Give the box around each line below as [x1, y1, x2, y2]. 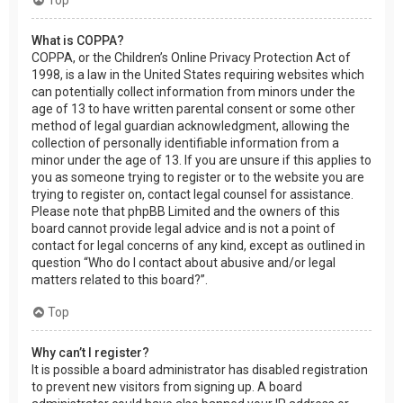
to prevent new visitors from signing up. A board [31, 379, 302, 394]
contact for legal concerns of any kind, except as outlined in [31, 237, 365, 253]
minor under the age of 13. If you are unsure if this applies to [31, 152, 372, 167]
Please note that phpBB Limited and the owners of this [31, 203, 340, 219]
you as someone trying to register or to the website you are [31, 169, 364, 184]
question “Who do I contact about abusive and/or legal [31, 255, 336, 270]
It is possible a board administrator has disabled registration [31, 362, 368, 377]
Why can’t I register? [31, 345, 149, 360]
